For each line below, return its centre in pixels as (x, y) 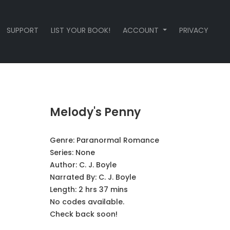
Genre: (63, 140)
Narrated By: (74, 177)
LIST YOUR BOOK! (81, 30)
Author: (64, 165)
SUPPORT (23, 30)
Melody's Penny (95, 112)
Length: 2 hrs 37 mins (89, 189)
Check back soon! (83, 214)
